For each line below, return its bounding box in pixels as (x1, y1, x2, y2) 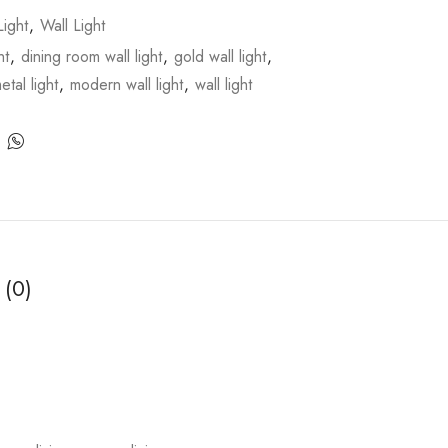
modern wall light (69, 73, 183, 97)
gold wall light (173, 45, 266, 69)
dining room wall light (20, 45, 162, 69)
